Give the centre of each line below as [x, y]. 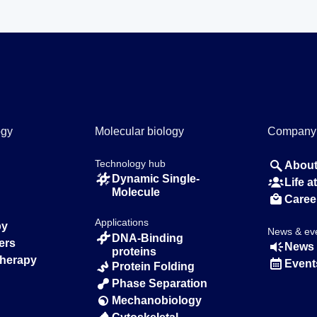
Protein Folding [154, 267]
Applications [122, 223]
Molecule [136, 192]
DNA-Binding [148, 238]
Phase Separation [160, 284]
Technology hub [131, 164]
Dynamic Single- [156, 179]
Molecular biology [140, 132]
